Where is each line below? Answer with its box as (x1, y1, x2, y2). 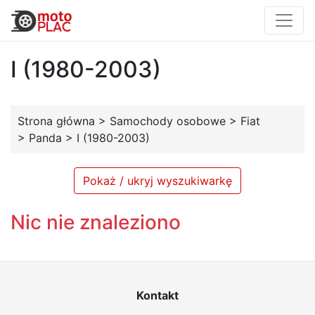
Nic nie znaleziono (11, 210, 181, 234)
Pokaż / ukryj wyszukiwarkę (83, 174, 232, 188)
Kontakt (136, 288, 179, 302)
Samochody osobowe (110, 114, 226, 128)
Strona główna (18, 114, 95, 128)
